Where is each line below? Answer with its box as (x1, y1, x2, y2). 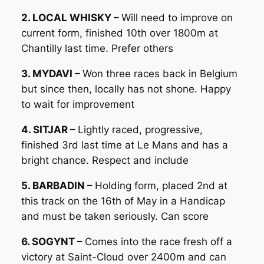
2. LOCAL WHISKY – (21, 12, 121, 24)
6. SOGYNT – (21, 235, 85, 247)
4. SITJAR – (21, 123, 78, 136)
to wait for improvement (21, 98, 134, 111)
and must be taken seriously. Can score (21, 210, 209, 222)
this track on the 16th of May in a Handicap (21, 194, 225, 207)
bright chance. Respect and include (21, 154, 189, 166)
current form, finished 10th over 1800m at (21, 27, 218, 39)
